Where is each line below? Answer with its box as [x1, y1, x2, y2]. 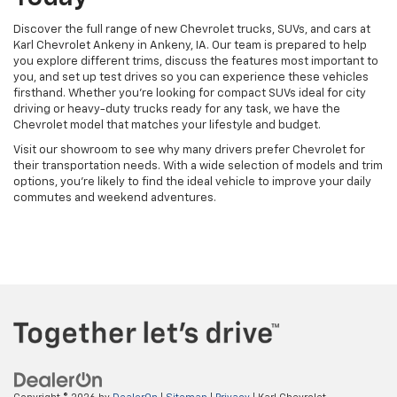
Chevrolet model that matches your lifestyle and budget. [13, 120, 321, 132]
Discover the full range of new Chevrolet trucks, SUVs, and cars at [13, 24, 370, 36]
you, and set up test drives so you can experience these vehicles [13, 72, 369, 84]
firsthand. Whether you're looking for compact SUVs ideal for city [13, 88, 366, 100]
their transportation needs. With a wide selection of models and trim [13, 160, 383, 173]
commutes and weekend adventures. [13, 192, 216, 205]
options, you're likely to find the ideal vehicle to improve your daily [13, 176, 371, 189]
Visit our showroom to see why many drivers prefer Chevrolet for [13, 144, 365, 157]
